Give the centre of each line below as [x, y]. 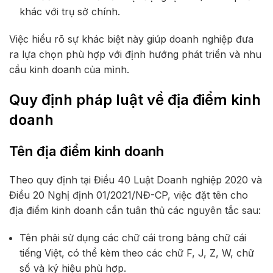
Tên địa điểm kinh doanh [87, 151]
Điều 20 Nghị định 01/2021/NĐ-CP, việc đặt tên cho [129, 195]
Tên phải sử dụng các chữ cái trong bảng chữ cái [133, 237]
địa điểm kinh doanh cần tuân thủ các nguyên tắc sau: [135, 210]
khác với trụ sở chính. [70, 11]
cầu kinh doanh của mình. [69, 69]
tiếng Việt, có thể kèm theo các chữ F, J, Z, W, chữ [137, 253]
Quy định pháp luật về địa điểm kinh [135, 99]
